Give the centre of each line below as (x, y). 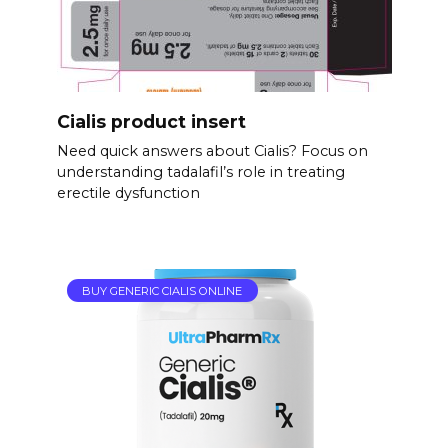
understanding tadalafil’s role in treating (200, 172)
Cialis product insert (151, 121)
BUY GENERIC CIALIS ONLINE (162, 290)
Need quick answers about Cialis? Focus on (212, 151)
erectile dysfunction (128, 193)
